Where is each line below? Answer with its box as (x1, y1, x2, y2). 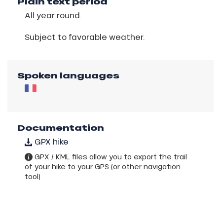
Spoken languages (17, 69, 119, 81)
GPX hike (33, 136, 69, 147)
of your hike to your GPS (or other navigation (25, 161, 181, 171)
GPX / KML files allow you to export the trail (33, 151, 187, 161)
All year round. (25, 9, 82, 20)
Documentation (17, 121, 104, 134)
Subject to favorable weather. (25, 31, 145, 42)
